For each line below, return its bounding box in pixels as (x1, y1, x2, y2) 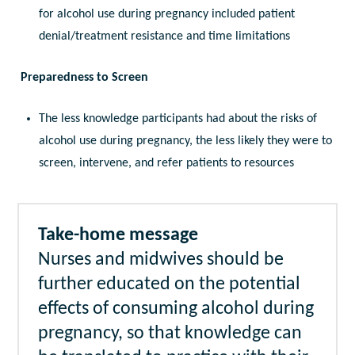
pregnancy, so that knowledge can (38, 324, 303, 344)
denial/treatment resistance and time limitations (38, 30, 290, 44)
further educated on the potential (38, 275, 301, 295)
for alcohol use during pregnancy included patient (38, 8, 295, 21)
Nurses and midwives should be (38, 250, 284, 270)
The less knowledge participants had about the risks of (38, 113, 317, 126)
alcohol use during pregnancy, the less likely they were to (38, 135, 332, 148)
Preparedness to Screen (21, 71, 149, 85)
